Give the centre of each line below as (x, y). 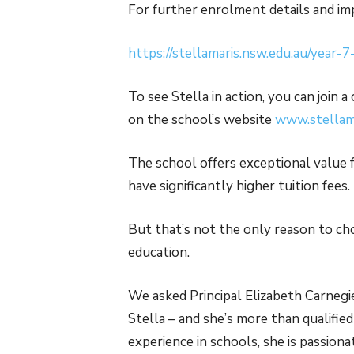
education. (159, 253)
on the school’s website (201, 120)
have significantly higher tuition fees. (239, 186)
